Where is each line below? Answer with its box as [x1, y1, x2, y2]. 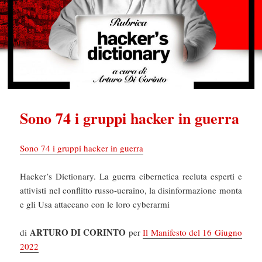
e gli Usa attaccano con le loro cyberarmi [20, 198, 170, 211]
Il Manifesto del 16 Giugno [143, 226, 242, 239]
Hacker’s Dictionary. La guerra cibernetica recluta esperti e [20, 170, 242, 182]
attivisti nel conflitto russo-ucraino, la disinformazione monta [20, 184, 242, 196]
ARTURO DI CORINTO [29, 226, 126, 239]
